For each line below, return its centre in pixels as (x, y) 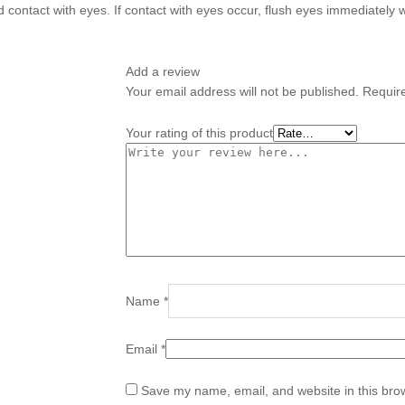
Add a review (163, 72)
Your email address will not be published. (242, 92)
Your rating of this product (199, 132)
